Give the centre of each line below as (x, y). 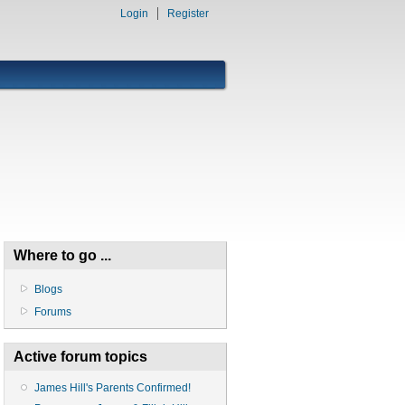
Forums (53, 311)
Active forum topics (80, 356)
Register (188, 14)
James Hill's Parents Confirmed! (113, 388)
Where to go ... (62, 255)
